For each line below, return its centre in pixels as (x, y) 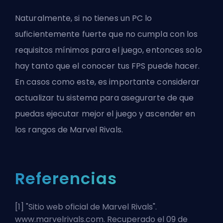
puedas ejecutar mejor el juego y (80, 113)
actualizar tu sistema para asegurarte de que (105, 98)
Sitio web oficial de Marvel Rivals (91, 207)
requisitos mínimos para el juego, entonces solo (109, 50)
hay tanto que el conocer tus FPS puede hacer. (108, 66)
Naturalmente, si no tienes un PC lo (84, 18)
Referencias (66, 178)
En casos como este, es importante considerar (108, 82)
